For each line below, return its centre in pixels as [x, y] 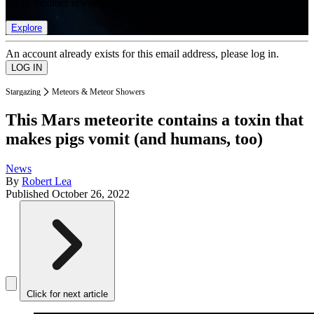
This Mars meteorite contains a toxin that [155, 120]
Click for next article [67, 294]
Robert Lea [47, 182]
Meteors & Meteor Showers [98, 91]
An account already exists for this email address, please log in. [142, 53]
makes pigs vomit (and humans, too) [134, 139]
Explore [27, 27]
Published [29, 194]
